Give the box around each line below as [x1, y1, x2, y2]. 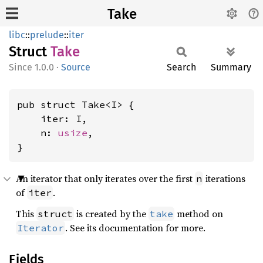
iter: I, [17, 113, 87, 124]
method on [174, 207, 223, 220]
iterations [203, 172, 245, 185]
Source [61, 62, 90, 73]
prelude [30, 29, 64, 41]
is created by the [74, 207, 149, 220]
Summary [211, 62, 251, 73]
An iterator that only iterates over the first [16, 172, 195, 185]
